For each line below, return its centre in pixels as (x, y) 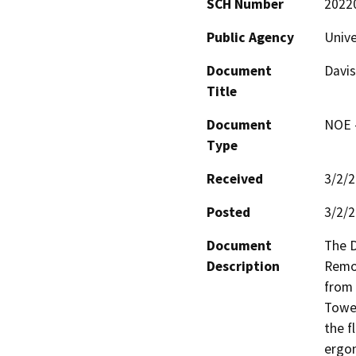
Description (243, 266)
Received (235, 178)
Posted (228, 212)
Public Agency (250, 37)
